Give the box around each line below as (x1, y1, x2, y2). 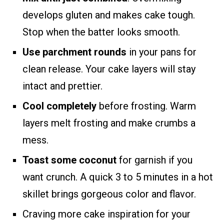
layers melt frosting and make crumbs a (22, 117, 195, 129)
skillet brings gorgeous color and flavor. (22, 188, 196, 200)
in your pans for (126, 46, 196, 58)
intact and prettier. (22, 80, 102, 92)
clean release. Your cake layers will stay (22, 63, 195, 75)
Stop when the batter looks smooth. (22, 26, 180, 38)
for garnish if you (116, 154, 192, 166)
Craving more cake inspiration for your (22, 208, 190, 220)
